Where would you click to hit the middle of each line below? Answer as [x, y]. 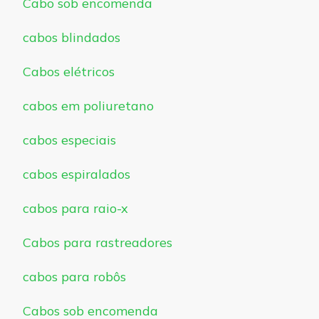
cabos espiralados [77, 174]
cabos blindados [72, 37]
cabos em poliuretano [88, 105]
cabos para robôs [74, 276]
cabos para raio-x [75, 208]
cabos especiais [69, 140]
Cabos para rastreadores [98, 242]
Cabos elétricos [69, 71]
